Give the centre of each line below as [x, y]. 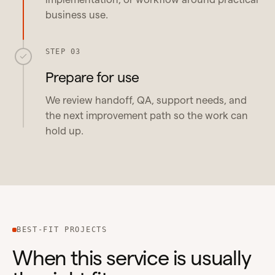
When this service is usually [132, 258]
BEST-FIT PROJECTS [62, 230]
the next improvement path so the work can [147, 115]
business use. [77, 15]
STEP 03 [63, 51]
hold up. [64, 130]
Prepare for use [92, 77]
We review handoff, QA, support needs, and [146, 100]
